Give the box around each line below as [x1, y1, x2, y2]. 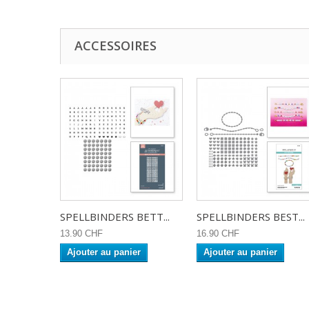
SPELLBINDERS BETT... [60, 210, 170, 223]
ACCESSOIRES [74, 37, 157, 54]
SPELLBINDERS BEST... [197, 210, 305, 223]
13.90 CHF [60, 228, 103, 239]
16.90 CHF [197, 228, 239, 239]
